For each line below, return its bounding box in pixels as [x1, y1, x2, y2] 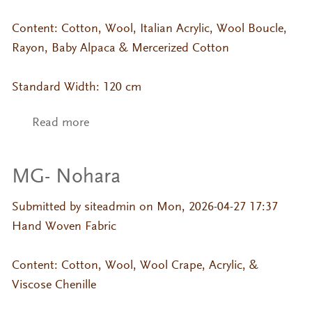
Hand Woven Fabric [11, 221, 116, 234]
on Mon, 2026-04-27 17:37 [135, 201, 278, 214]
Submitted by [11, 201, 84, 214]
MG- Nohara [11, 167, 120, 189]
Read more [31, 116, 89, 130]
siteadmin [84, 201, 136, 214]
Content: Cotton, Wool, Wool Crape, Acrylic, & [11, 260, 258, 273]
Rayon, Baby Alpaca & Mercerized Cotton [11, 42, 229, 56]
